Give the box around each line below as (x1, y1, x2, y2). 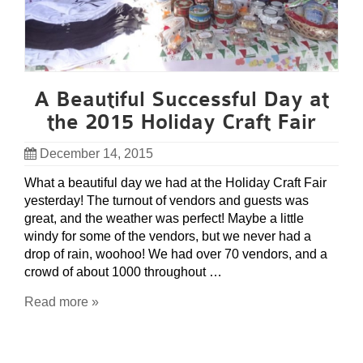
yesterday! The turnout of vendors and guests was (24, 193, 309, 207)
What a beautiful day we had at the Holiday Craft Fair (24, 175, 327, 190)
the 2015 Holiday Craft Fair (47, 109, 316, 135)
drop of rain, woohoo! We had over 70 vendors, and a (24, 246, 327, 261)
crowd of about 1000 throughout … (24, 264, 222, 279)
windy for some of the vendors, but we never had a (24, 228, 311, 243)
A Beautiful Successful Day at (34, 87, 329, 112)
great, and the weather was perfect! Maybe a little (24, 211, 304, 225)
